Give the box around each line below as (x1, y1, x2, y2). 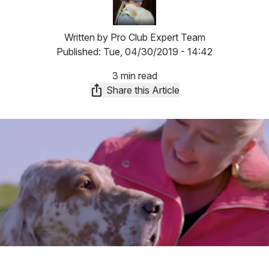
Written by (64, 31, 110, 43)
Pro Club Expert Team (110, 31, 205, 43)
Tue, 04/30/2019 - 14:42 (103, 46, 213, 58)
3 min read (112, 70, 157, 82)
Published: (56, 46, 103, 58)
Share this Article (106, 84, 180, 96)
